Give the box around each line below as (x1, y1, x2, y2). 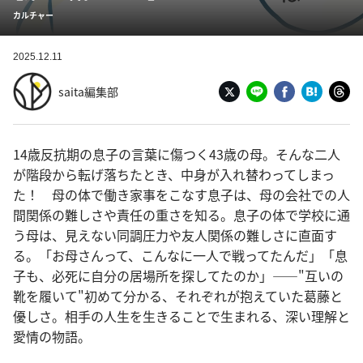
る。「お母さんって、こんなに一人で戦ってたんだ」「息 (13, 246, 348, 265)
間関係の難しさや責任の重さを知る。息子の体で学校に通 (13, 205, 350, 224)
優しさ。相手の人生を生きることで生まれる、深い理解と (13, 306, 350, 326)
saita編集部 (58, 83, 118, 100)
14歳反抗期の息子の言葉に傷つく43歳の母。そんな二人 (13, 144, 340, 164)
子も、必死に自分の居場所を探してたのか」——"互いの (13, 266, 344, 285)
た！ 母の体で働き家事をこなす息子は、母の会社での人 (13, 185, 350, 204)
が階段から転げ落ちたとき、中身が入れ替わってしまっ (13, 164, 335, 184)
